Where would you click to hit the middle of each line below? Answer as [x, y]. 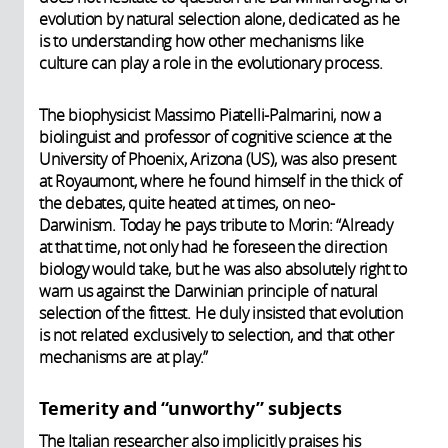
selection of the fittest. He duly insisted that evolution [221, 312]
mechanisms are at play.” [124, 356]
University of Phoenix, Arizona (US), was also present [217, 158]
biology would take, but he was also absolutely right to [223, 268]
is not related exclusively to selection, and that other [216, 334]
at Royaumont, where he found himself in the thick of [220, 180]
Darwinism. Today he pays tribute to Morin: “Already [216, 224]
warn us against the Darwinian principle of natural [208, 290]
